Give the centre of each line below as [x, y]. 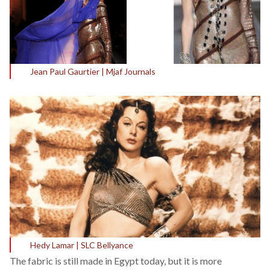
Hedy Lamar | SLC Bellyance [82, 245]
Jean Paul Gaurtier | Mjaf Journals [93, 71]
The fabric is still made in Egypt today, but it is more [116, 260]
